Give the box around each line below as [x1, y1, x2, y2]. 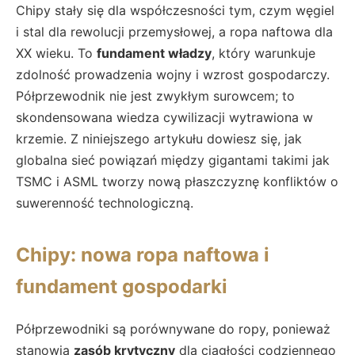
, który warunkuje [212, 44, 315, 61]
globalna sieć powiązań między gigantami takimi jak [16, 151, 330, 168]
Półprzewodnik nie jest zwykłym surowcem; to [16, 87, 295, 104]
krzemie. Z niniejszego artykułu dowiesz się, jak [16, 130, 302, 147]
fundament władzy [97, 44, 212, 61]
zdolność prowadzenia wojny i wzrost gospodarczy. [16, 66, 330, 82]
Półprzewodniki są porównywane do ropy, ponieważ [16, 320, 330, 337]
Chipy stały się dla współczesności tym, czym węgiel [16, 2, 334, 18]
